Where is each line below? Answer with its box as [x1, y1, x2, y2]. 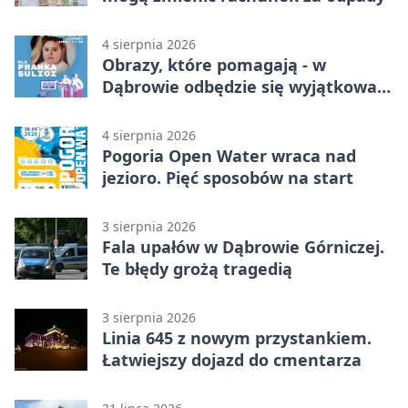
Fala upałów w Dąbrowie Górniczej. [102, 236, 384, 259]
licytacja [102, 97, 168, 120]
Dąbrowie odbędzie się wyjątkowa [102, 76, 377, 98]
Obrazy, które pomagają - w [102, 54, 326, 76]
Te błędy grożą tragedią [102, 258, 292, 280]
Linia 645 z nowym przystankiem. [102, 327, 372, 350]
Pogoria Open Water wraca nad [102, 145, 356, 168]
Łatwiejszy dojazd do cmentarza [102, 349, 362, 372]
